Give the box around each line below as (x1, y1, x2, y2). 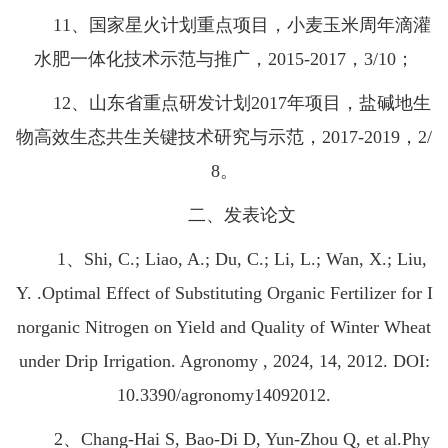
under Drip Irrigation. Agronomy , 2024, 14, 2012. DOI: (18, 351, 430, 372)
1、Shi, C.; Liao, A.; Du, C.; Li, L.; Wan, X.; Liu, (21, 249, 427, 270)
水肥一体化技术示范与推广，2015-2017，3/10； (34, 49, 414, 70)
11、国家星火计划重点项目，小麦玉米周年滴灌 (17, 15, 431, 36)
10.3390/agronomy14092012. (117, 385, 331, 406)
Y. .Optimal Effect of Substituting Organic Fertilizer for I (15, 283, 433, 304)
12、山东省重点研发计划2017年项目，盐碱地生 (17, 93, 431, 114)
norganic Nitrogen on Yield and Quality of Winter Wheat (17, 317, 431, 338)
